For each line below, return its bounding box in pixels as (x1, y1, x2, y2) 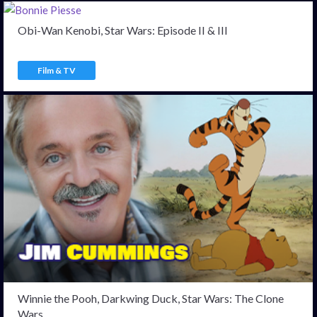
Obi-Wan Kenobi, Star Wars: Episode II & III (18, 23, 228, 37)
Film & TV (38, 64, 76, 76)
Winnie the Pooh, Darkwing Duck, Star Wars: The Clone (18, 292, 284, 306)
